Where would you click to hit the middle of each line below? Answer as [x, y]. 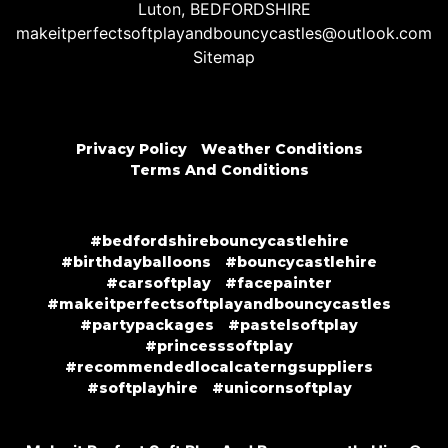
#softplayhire [142, 388]
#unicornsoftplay [281, 388]
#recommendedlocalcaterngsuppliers [219, 367]
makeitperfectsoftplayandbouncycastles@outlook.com [224, 33]
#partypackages [147, 325]
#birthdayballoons [136, 262]
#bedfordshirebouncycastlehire [219, 241]
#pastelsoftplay [293, 325]
